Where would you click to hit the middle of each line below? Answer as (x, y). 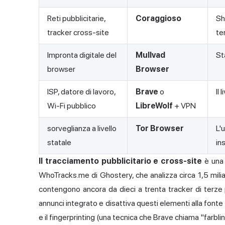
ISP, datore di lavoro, (82, 92)
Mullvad (150, 55)
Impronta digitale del (82, 55)
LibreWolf (154, 106)
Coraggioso (158, 19)
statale (59, 143)
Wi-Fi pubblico (72, 106)
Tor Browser (160, 129)
